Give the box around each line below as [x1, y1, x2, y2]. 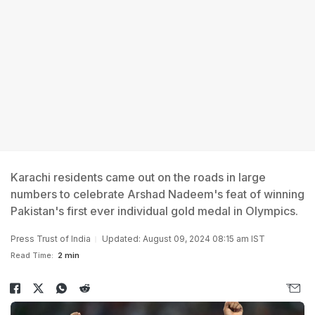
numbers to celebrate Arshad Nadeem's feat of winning [11, 187, 304, 201]
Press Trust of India [11, 233, 91, 244]
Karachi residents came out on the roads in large [11, 170, 266, 184]
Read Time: [11, 250, 53, 260]
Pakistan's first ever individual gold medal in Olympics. [11, 204, 298, 218]
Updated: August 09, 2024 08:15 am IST [102, 233, 265, 244]
